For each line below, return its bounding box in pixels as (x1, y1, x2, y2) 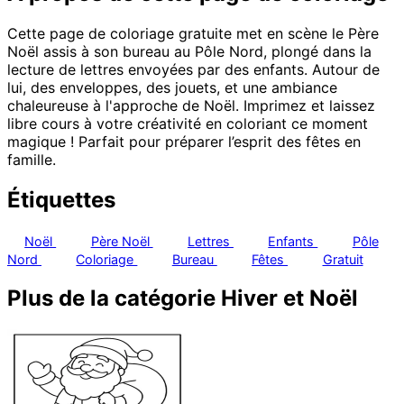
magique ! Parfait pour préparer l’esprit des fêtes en (7, 133, 361, 151)
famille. (7, 151, 56, 170)
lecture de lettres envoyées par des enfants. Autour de (7, 60, 380, 79)
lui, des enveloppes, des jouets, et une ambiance (7, 78, 337, 97)
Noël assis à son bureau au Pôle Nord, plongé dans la (7, 42, 372, 61)
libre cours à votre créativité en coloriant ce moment (7, 115, 368, 133)
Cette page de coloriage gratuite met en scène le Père (7, 24, 379, 43)
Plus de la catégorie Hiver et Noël (7, 285, 358, 312)
